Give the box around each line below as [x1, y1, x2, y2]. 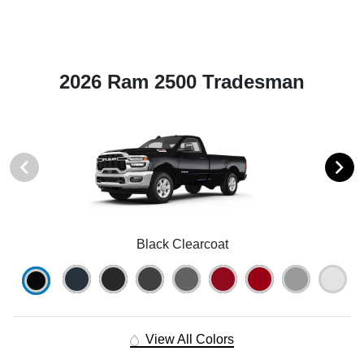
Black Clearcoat [136, 237, 228, 252]
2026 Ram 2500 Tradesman [59, 71, 305, 93]
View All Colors [141, 332, 234, 347]
